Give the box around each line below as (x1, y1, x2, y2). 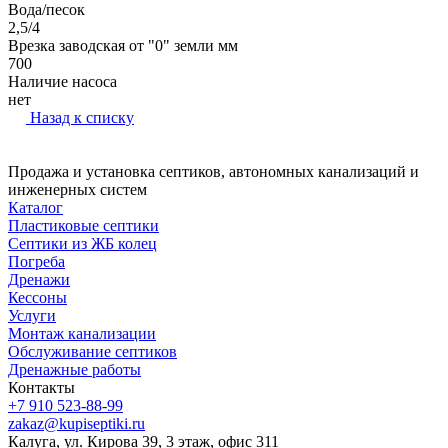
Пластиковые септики (8, 216, 159, 234)
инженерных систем (8, 180, 147, 198)
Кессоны (8, 288, 67, 306)
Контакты (8, 378, 75, 396)
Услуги (8, 306, 56, 324)
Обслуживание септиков (8, 342, 177, 360)
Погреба (8, 252, 65, 270)
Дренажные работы (8, 360, 141, 378)
